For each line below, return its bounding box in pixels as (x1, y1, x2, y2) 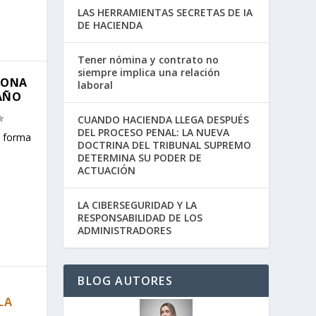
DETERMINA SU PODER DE (78, 150, 202, 164)
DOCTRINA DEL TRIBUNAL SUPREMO (78, 138, 252, 152)
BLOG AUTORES (78, 272, 173, 288)
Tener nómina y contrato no (78, 52, 219, 66)
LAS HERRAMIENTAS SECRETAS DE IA (78, 5, 253, 19)
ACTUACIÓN (78, 163, 136, 177)
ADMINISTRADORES (78, 223, 172, 237)
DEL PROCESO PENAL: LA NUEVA (78, 125, 230, 139)
